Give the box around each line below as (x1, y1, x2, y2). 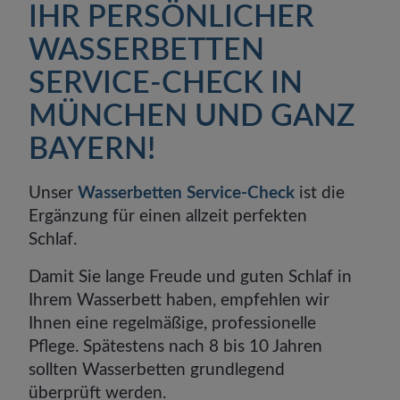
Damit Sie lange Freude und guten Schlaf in (29, 269, 353, 287)
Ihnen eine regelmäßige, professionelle (29, 315, 317, 333)
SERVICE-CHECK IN (29, 69, 304, 100)
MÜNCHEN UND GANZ (29, 102, 356, 133)
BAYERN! (29, 135, 156, 166)
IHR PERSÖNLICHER (29, 3, 315, 34)
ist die (295, 184, 346, 202)
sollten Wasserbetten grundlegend (29, 362, 286, 379)
